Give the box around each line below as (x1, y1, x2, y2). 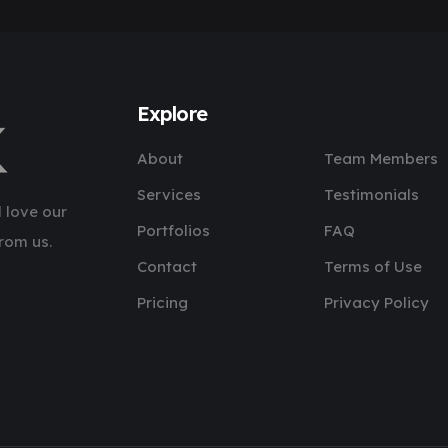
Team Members (323, 149, 438, 168)
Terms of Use (323, 257, 422, 276)
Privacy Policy (323, 293, 429, 312)
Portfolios (136, 221, 210, 240)
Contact (136, 257, 197, 276)
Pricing (136, 293, 188, 312)
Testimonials (323, 185, 419, 204)
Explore (136, 101, 207, 126)
